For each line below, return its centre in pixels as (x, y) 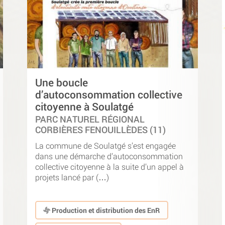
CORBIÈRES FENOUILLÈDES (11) (100, 130)
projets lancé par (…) (72, 177)
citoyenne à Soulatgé (84, 107)
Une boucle (62, 83)
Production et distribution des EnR (105, 210)
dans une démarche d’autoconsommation (109, 156)
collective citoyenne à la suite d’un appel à (109, 166)
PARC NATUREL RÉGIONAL (90, 120)
